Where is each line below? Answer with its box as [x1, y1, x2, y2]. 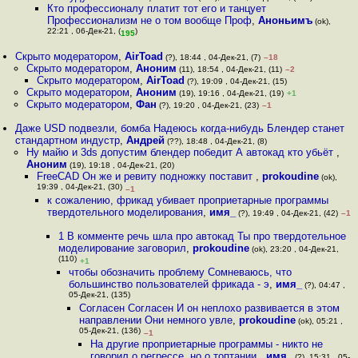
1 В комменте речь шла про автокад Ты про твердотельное [58, 230, 346, 242]
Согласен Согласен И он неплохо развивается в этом [79, 302, 340, 314]
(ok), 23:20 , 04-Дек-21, [249, 245, 339, 253]
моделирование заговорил [58, 242, 186, 254]
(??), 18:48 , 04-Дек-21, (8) [165, 137, 268, 145]
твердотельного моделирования [47, 206, 204, 218]
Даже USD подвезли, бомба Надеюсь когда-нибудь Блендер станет [15, 122, 345, 134]
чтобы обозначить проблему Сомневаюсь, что [68, 266, 292, 278]
